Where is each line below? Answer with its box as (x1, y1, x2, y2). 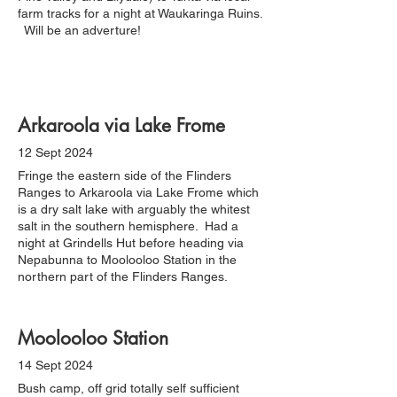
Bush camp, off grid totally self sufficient (18, 381, 239, 395)
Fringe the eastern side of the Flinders (18, 168, 231, 183)
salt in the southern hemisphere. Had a (18, 219, 238, 233)
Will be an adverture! (18, 23, 141, 37)
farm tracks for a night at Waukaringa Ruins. (18, 6, 262, 20)
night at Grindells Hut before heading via (18, 236, 244, 250)
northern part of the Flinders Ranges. (18, 269, 228, 284)
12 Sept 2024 (18, 145, 93, 160)
